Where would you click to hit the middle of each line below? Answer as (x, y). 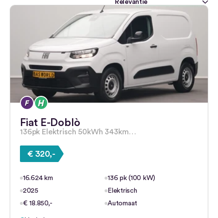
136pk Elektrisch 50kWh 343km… (78, 132)
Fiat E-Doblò (50, 123)
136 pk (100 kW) (132, 178)
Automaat (123, 203)
